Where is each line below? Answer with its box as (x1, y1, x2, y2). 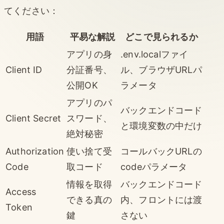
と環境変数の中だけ (120, 120, 202, 131)
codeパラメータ (120, 161, 187, 172)
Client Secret (5, 112, 61, 123)
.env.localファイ (120, 48, 188, 59)
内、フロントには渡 (120, 194, 202, 205)
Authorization (5, 145, 64, 156)
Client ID (5, 64, 42, 75)
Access (5, 186, 36, 197)
